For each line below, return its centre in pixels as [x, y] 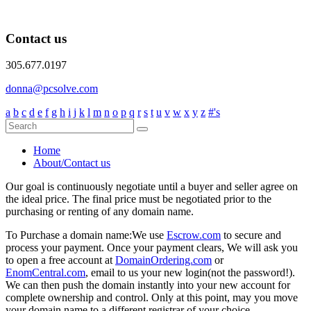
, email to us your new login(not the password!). [190, 273]
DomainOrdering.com [163, 260]
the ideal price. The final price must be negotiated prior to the [138, 199]
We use [149, 235]
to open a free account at [60, 260]
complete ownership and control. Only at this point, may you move [152, 298]
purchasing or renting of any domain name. [100, 212]
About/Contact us [72, 163]
